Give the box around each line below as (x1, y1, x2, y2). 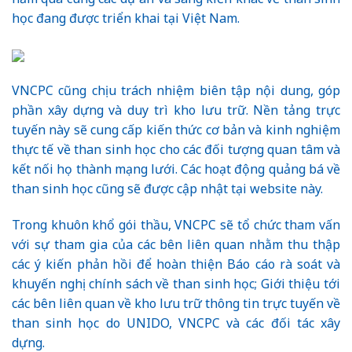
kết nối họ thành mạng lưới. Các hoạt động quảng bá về (12, 159, 340, 178)
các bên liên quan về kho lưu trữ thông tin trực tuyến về (12, 294, 340, 312)
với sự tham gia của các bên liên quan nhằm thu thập (12, 235, 340, 253)
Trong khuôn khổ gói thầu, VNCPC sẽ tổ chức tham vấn (12, 215, 340, 233)
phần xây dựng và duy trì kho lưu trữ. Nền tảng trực (12, 101, 340, 119)
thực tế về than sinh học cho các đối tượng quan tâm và (12, 140, 340, 158)
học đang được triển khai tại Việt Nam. (12, 9, 240, 27)
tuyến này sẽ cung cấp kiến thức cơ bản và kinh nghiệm (12, 120, 340, 138)
